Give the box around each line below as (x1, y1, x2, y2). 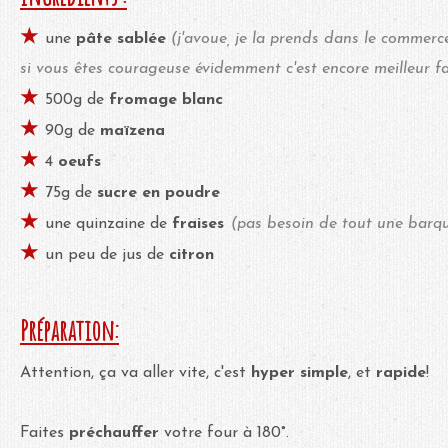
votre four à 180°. (164, 424, 289, 441)
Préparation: (20, 312, 119, 348)
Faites (20, 424, 69, 441)
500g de (45, 91, 109, 108)
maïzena (100, 122, 165, 139)
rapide (376, 364, 426, 381)
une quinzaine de (45, 215, 167, 232)
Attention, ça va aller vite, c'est (20, 364, 251, 381)
